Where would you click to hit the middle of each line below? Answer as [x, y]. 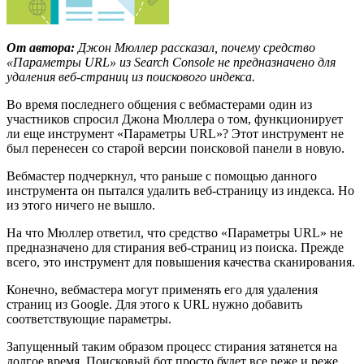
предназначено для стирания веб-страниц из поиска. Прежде [175, 247]
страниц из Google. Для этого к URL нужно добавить [154, 304]
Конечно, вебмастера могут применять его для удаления [162, 289]
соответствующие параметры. [89, 318]
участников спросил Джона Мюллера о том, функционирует [175, 119]
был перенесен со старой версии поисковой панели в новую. [175, 148]
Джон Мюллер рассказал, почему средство [195, 47]
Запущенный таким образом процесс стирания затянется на [172, 346]
